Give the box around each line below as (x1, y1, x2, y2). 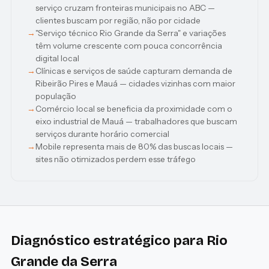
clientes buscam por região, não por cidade (35, 15, 201, 25)
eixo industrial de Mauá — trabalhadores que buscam (35, 116, 237, 126)
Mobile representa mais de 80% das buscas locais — (35, 141, 233, 151)
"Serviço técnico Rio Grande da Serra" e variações (35, 28, 226, 38)
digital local (35, 53, 79, 63)
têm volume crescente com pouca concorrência (35, 40, 222, 50)
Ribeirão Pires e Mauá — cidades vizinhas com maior (35, 78, 235, 88)
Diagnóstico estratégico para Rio (10, 232, 228, 249)
